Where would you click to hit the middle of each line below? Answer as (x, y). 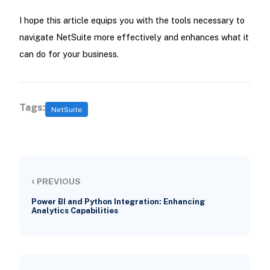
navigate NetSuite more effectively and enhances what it (134, 37)
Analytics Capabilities (74, 211)
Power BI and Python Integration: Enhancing (118, 202)
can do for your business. (69, 54)
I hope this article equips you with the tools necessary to (132, 20)
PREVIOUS (58, 181)
